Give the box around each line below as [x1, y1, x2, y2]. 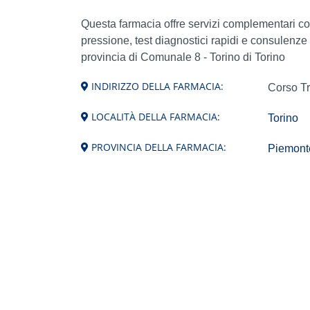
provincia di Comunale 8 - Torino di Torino [81, 51, 285, 63]
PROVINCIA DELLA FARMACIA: [89, 140, 226, 154]
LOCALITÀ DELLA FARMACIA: [89, 109, 220, 123]
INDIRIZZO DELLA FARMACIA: [89, 79, 224, 93]
